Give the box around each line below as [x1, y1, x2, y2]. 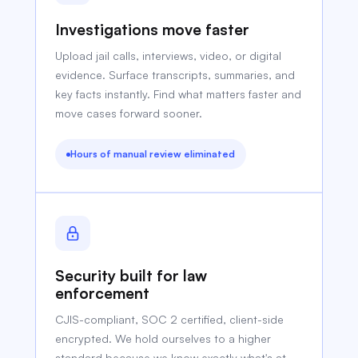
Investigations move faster [55, 20, 250, 39]
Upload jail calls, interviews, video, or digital [55, 49, 282, 62]
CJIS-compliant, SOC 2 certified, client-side [55, 312, 284, 326]
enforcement [55, 284, 150, 303]
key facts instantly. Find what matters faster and [55, 87, 302, 101]
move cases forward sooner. [55, 106, 203, 120]
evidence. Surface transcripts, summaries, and [55, 68, 296, 82]
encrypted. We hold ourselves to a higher [55, 332, 272, 345]
